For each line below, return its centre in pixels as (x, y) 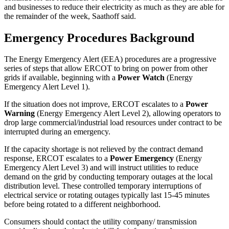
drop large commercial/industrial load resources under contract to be (113, 123)
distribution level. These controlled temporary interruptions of (103, 186)
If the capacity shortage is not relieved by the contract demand (104, 149)
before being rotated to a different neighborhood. (82, 204)
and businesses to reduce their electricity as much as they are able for (114, 7)
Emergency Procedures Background (99, 38)
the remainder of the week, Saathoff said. (70, 16)
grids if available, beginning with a (61, 78)
